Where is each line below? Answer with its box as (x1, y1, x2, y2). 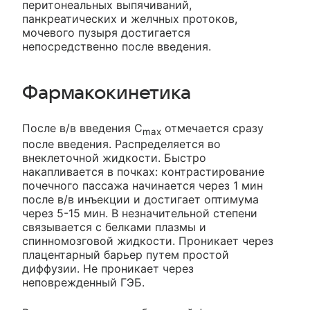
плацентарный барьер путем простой (22, 248, 229, 262)
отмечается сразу (161, 121, 264, 135)
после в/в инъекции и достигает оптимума (22, 192, 259, 207)
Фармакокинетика (22, 82, 191, 103)
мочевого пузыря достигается (22, 26, 190, 39)
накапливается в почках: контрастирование (22, 165, 264, 179)
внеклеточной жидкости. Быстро (22, 151, 206, 165)
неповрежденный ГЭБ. (22, 275, 145, 290)
